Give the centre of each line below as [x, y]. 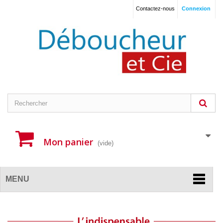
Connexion [196, 8]
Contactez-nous [155, 8]
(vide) [106, 143]
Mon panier [68, 142]
